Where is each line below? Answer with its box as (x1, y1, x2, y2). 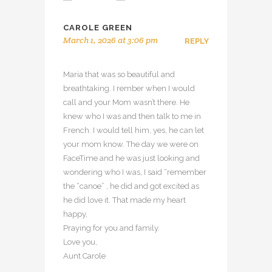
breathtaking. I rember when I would (63, 84, 195, 93)
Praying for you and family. (63, 223, 160, 233)
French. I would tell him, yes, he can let (63, 126, 204, 135)
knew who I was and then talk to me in (63, 112, 201, 121)
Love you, (63, 237, 97, 247)
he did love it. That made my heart (63, 195, 186, 205)
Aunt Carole (63, 251, 106, 261)
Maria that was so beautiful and (63, 70, 175, 80)
